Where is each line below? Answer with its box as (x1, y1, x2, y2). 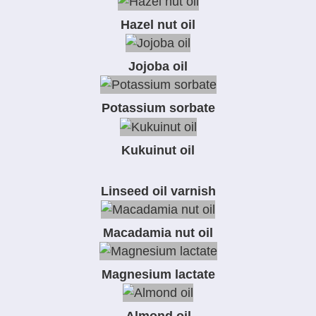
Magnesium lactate (101, 267, 215, 282)
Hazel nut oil (121, 17, 195, 32)
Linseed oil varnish (100, 183, 216, 198)
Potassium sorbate (101, 101, 215, 116)
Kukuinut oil (121, 142, 195, 157)
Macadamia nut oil (103, 225, 213, 240)
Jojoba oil (128, 59, 188, 74)
